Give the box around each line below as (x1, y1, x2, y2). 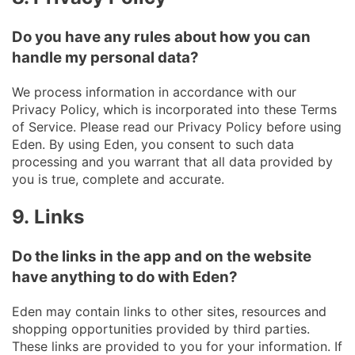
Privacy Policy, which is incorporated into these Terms (12, 101, 337, 118)
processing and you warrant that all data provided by (12, 154, 333, 170)
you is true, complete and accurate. (12, 171, 224, 188)
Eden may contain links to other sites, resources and (12, 303, 326, 319)
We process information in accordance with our (12, 84, 296, 101)
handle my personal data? (12, 48, 199, 67)
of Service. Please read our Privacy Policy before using (12, 119, 342, 136)
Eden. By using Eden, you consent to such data (12, 136, 294, 153)
